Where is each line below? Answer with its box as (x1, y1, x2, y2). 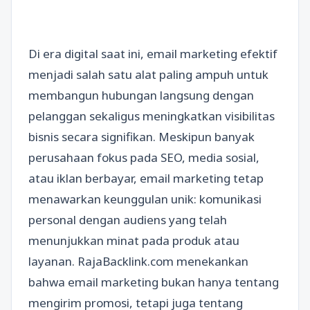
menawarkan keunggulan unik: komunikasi (28, 191, 262, 207)
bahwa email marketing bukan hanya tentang (28, 274, 279, 290)
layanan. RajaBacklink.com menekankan (28, 253, 248, 269)
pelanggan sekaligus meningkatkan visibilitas (28, 108, 275, 124)
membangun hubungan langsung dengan (28, 87, 254, 103)
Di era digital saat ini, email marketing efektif (28, 46, 277, 62)
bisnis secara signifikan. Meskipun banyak (28, 129, 255, 145)
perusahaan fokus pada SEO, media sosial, (28, 149, 259, 165)
